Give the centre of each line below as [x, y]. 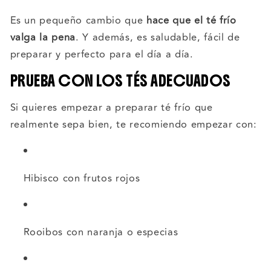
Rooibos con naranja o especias [101, 232]
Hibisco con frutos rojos [82, 178]
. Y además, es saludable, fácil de [158, 37]
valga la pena [43, 37]
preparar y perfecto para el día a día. [102, 54]
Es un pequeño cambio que [78, 20]
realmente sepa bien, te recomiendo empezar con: [133, 124]
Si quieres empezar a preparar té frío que [111, 107]
